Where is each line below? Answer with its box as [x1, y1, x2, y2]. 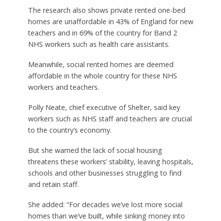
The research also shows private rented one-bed [28, 5, 185, 15]
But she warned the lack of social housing [28, 146, 162, 155]
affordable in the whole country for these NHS [28, 71, 177, 81]
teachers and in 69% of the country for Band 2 [28, 28, 177, 38]
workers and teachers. [28, 82, 99, 92]
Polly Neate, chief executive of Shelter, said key [28, 103, 180, 112]
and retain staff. [28, 180, 79, 189]
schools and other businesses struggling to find [28, 168, 182, 178]
